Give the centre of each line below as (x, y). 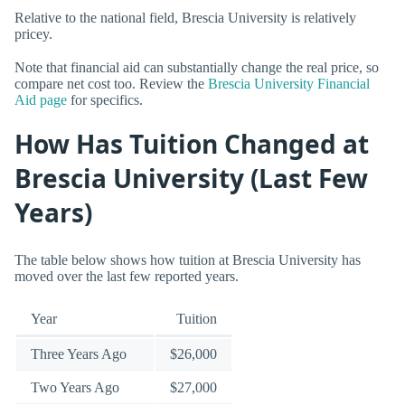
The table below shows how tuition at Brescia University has (188, 260)
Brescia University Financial (289, 84)
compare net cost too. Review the (111, 84)
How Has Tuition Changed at (192, 143)
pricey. (33, 34)
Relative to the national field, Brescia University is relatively (185, 18)
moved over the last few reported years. (127, 277)
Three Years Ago (79, 354)
